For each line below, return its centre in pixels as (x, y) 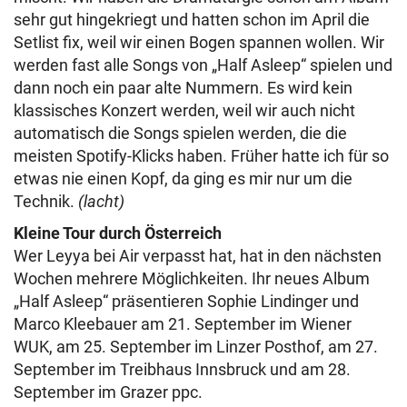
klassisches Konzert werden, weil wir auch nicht (184, 110)
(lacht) (101, 201)
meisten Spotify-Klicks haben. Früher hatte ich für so (201, 155)
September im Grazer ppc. (108, 392)
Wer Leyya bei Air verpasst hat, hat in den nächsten (198, 255)
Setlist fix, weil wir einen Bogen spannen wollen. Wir (199, 42)
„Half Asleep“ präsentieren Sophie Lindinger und (186, 301)
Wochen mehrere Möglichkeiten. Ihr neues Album (192, 278)
